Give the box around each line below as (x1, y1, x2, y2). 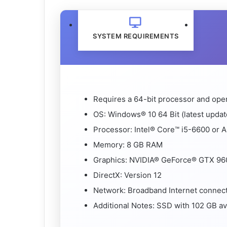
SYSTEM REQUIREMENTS (93, 31, 179, 40)
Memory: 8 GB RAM (93, 139, 163, 149)
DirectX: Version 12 (93, 170, 162, 180)
